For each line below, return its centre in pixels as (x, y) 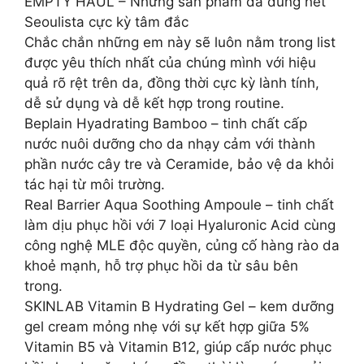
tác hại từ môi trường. (95, 184)
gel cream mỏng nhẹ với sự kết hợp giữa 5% (167, 327)
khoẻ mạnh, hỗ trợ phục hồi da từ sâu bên (161, 266)
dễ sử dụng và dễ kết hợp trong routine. (154, 103)
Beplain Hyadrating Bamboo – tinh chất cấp (166, 123)
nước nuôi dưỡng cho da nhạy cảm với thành (170, 144)
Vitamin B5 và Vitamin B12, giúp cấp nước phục (178, 347)
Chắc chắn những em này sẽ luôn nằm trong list (180, 42)
